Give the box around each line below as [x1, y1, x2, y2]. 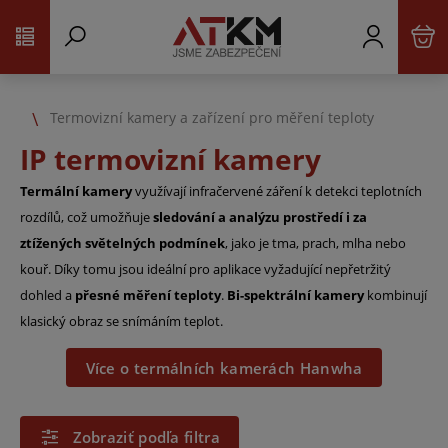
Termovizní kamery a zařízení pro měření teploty [50, 107, 374, 127]
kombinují [364, 286, 427, 304]
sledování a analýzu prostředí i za [153, 208, 367, 226]
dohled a [20, 286, 75, 304]
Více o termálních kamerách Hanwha [85, 357, 363, 378]
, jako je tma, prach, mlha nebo [225, 234, 406, 252]
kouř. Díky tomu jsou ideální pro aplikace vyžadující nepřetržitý [20, 260, 391, 278]
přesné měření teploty [75, 286, 221, 304]
